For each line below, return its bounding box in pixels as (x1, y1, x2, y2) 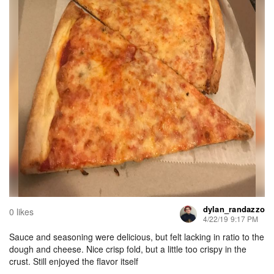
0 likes (9, 206, 34, 218)
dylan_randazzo (202, 203, 265, 215)
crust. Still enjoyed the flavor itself (9, 255, 138, 267)
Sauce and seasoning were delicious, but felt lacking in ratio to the (9, 231, 264, 243)
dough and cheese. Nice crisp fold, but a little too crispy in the (9, 243, 246, 255)
